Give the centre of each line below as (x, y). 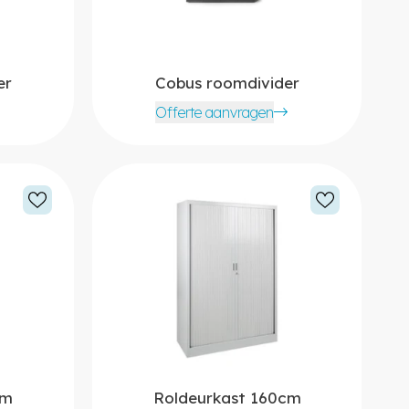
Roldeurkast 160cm (227, 397)
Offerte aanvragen (214, 112)
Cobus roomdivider (227, 82)
